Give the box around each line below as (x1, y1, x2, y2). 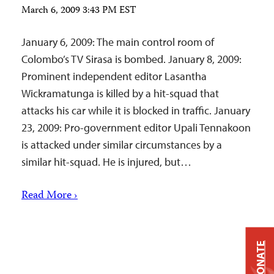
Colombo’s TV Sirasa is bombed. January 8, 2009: (21, 52, 242, 66)
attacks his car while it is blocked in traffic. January (21, 103, 250, 117)
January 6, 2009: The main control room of (21, 35, 214, 49)
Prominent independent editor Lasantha (21, 69, 207, 83)
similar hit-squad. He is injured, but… (21, 155, 191, 169)
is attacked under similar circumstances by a (21, 138, 222, 152)
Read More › (21, 187, 78, 205)
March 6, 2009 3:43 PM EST (21, 3, 136, 19)
